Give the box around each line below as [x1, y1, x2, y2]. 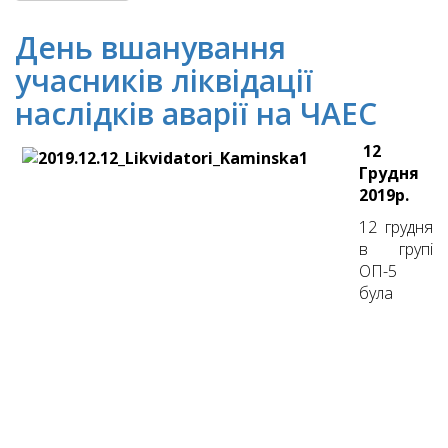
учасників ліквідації [15, 60, 313, 102]
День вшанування [15, 27, 286, 69]
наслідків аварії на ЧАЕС [15, 93, 377, 135]
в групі [359, 238, 433, 261]
